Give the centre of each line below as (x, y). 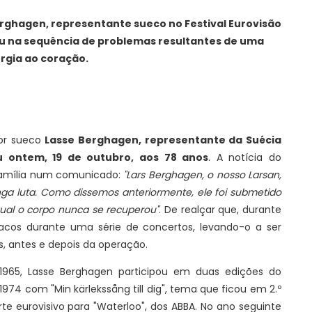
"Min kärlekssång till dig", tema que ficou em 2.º (166, 289)
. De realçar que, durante (220, 210)
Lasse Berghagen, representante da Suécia (163, 140)
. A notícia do (245, 158)
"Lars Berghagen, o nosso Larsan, (203, 175)
